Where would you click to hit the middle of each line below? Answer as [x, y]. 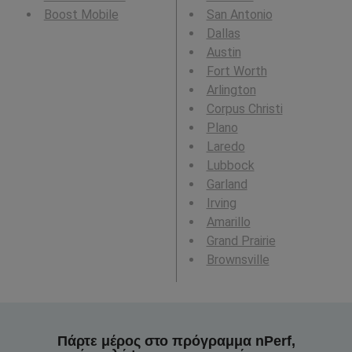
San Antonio [239, 15]
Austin [224, 53]
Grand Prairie [241, 241]
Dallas [223, 34]
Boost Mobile [81, 15]
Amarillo [228, 222]
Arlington [231, 90]
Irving [221, 203]
